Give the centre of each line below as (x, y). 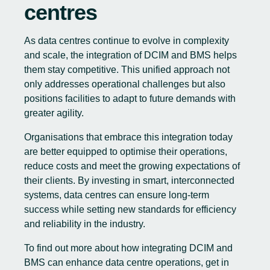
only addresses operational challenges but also (125, 84)
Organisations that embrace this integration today (128, 137)
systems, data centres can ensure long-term (117, 195)
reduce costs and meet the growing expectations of (132, 166)
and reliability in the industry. (85, 224)
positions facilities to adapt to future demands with (130, 99)
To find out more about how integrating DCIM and (128, 248)
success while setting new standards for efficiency (130, 209)
